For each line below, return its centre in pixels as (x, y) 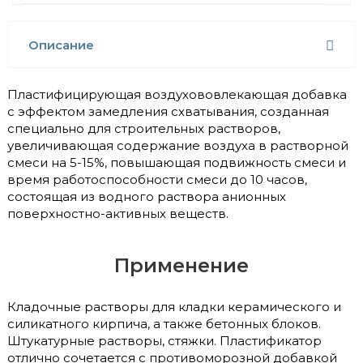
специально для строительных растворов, (144, 128)
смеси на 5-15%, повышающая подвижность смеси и (177, 162)
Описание (61, 45)
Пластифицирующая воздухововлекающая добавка (177, 94)
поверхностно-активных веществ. (118, 213)
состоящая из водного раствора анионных (147, 196)
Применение (181, 265)
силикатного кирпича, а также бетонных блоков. (164, 323)
